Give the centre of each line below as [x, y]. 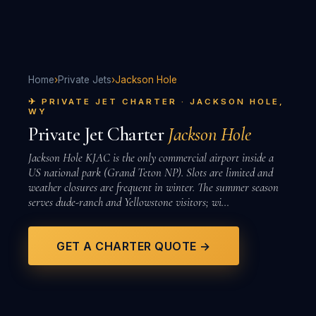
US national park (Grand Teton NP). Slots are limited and [151, 172]
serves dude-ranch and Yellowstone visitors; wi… [129, 202]
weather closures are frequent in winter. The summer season [153, 187]
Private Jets [85, 80]
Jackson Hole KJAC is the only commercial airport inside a [151, 158]
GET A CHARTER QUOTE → [134, 246]
